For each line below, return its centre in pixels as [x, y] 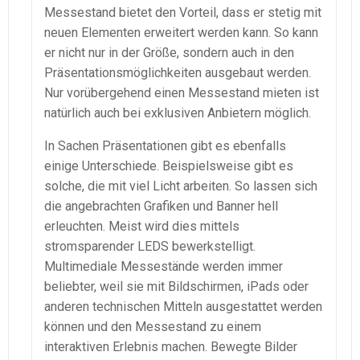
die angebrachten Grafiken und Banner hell [161, 207]
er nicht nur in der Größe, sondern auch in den [169, 53]
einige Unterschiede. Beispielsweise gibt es [169, 166]
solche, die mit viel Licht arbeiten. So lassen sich [181, 186]
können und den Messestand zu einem [153, 327]
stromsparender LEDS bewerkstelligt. [150, 247]
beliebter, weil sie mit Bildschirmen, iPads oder [176, 287]
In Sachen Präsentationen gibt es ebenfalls [165, 146]
